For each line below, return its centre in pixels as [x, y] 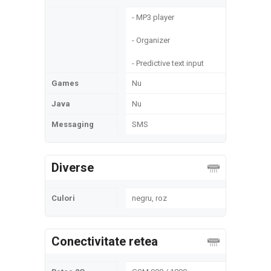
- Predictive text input [168, 63]
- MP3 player [153, 17]
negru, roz [149, 198]
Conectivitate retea [105, 241]
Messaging [73, 124]
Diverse [73, 168]
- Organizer [151, 40]
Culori [63, 198]
